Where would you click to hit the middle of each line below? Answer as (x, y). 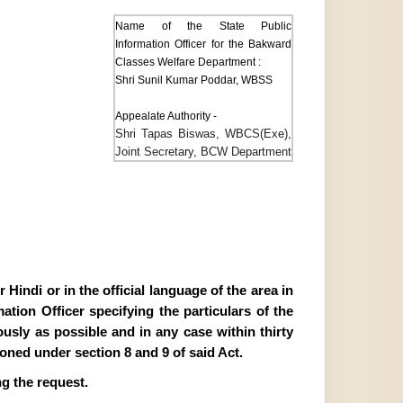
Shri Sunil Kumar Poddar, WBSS (194, 80)
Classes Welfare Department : (188, 62)
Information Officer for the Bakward (203, 44)
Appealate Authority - (166, 116)
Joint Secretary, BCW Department (203, 152)
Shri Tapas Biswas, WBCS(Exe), (203, 134)
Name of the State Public (203, 26)
